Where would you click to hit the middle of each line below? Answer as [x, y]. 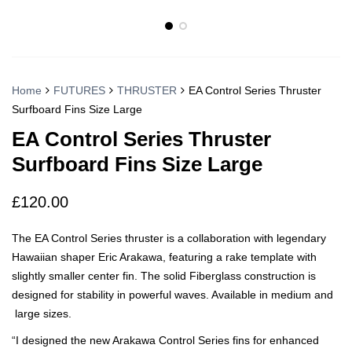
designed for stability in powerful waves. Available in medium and [172, 295]
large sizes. [42, 314]
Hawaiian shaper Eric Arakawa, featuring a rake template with [164, 257]
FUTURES [79, 91]
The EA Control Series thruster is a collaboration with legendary [169, 238]
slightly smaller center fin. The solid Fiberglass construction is [164, 276]
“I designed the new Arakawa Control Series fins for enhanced [165, 341]
